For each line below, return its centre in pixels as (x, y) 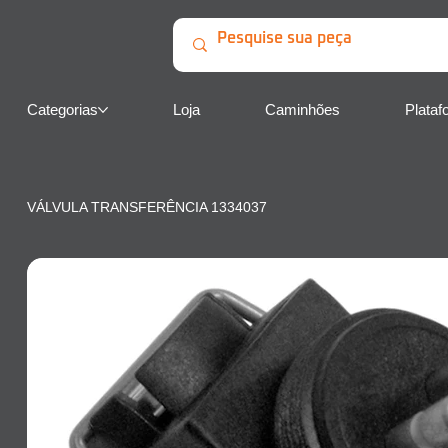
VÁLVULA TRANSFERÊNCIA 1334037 (146, 207)
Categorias (62, 110)
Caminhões (302, 110)
